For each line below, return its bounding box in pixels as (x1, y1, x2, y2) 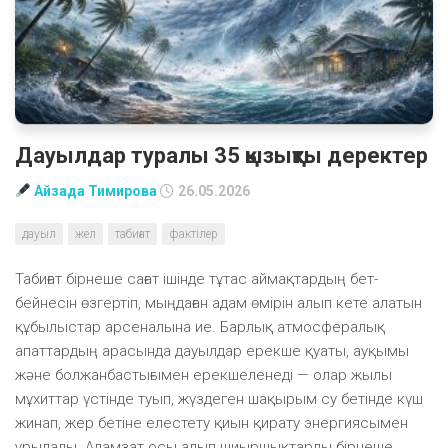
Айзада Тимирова (33, 182, 157, 199)
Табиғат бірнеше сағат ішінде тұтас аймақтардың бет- (15, 269, 378, 288)
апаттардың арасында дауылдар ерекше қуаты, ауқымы (15, 341, 409, 360)
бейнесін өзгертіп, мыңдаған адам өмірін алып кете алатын (15, 293, 422, 312)
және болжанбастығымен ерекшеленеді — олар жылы (15, 365, 392, 384)
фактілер (169, 226, 218, 241)
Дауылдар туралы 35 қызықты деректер (15, 142, 428, 168)
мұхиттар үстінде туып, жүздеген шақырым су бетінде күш (15, 389, 423, 408)
